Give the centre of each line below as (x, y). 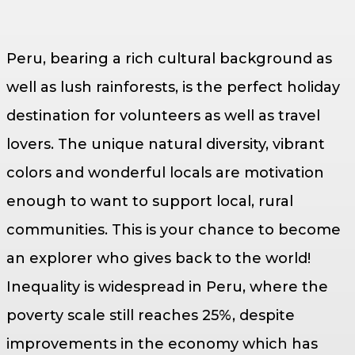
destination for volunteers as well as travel (163, 116)
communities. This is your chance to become (174, 230)
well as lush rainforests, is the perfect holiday (173, 88)
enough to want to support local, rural (150, 202)
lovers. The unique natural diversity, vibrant (166, 145)
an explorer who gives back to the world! (158, 259)
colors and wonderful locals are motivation (165, 173)
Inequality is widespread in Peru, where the (167, 287)
